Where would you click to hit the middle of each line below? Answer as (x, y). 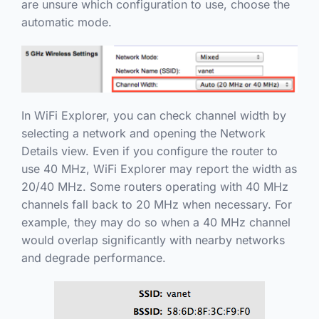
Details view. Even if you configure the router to (149, 151)
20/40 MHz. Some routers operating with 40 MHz (155, 186)
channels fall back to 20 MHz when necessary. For (156, 204)
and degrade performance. (93, 257)
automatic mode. (66, 22)
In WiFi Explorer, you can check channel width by (153, 115)
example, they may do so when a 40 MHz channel (156, 222)
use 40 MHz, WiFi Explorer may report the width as (159, 168)
